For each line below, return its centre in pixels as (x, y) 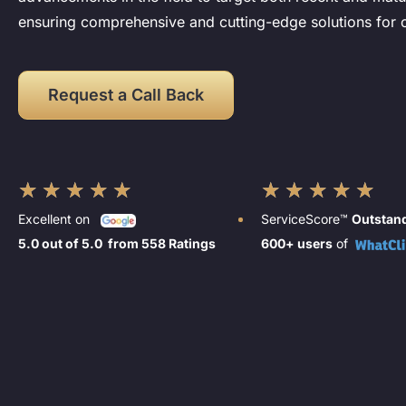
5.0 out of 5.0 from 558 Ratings (117, 243)
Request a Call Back (126, 94)
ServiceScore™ (306, 218)
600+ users (296, 243)
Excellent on (59, 218)
